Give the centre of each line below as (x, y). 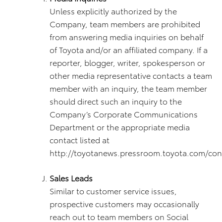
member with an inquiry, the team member (128, 88)
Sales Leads (71, 178)
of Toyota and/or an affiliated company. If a (129, 49)
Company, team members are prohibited (125, 24)
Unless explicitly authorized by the (113, 11)
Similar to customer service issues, (113, 191)
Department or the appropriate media (120, 127)
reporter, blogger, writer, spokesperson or (127, 62)
